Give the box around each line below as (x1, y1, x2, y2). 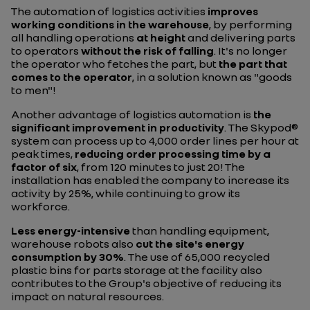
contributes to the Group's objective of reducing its (11, 276, 282, 290)
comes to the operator (11, 70, 132, 84)
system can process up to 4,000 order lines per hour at (11, 134, 299, 147)
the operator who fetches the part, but (11, 57, 219, 71)
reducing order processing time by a (75, 147, 271, 161)
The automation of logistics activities (11, 4, 208, 18)
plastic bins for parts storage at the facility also (11, 263, 262, 277)
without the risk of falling (81, 44, 214, 57)
